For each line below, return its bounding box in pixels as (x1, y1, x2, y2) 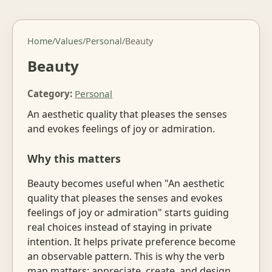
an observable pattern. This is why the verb (27, 249, 225, 263)
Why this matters (27, 151, 121, 166)
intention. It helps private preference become (27, 234, 236, 248)
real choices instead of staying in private (27, 220, 212, 234)
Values (55, 35, 83, 47)
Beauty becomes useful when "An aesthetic (27, 176, 225, 190)
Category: (27, 87, 72, 100)
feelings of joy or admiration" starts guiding (27, 205, 229, 219)
